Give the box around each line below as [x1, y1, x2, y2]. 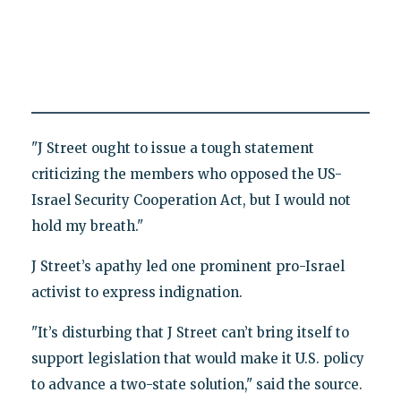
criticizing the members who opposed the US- [30, 166, 342, 183]
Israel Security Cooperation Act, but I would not [30, 192, 351, 209]
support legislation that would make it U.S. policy [30, 350, 364, 368]
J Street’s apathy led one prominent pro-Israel [30, 258, 345, 276]
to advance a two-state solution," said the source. [30, 376, 363, 394]
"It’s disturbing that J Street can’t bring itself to [30, 324, 349, 342]
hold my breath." [30, 218, 143, 235]
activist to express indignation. [30, 284, 243, 302]
